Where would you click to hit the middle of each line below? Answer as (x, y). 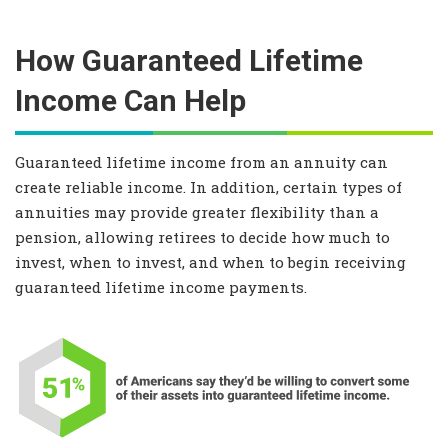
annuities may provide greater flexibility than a (197, 212)
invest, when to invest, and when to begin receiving (210, 262)
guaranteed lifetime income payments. (161, 287)
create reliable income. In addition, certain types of (208, 187)
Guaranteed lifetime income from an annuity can (201, 162)
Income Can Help (130, 101)
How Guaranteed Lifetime (189, 61)
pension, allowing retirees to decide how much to (202, 237)
